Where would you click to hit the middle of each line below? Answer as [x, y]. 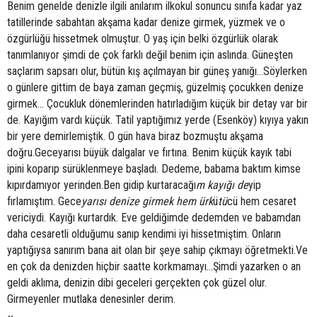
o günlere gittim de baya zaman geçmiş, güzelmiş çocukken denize [155, 88]
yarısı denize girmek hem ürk [147, 202]
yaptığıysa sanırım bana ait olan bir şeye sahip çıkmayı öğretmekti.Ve [157, 250]
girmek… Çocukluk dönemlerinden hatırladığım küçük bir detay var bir [157, 104]
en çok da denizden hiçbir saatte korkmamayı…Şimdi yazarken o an [154, 267]
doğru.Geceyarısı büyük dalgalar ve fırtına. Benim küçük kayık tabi [149, 153]
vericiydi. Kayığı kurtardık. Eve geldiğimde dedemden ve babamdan [154, 218]
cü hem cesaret [262, 202]
